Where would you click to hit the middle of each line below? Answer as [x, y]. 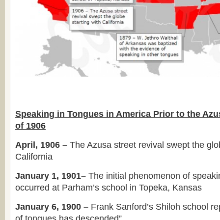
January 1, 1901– [52, 176]
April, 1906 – [41, 145]
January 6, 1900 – [53, 206]
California [34, 156]
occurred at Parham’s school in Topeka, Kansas [109, 187]
